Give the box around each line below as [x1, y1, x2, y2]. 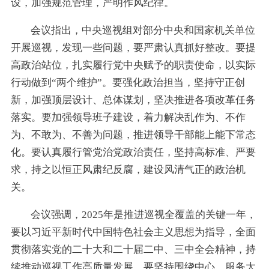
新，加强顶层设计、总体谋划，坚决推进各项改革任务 [10, 94, 256, 106]
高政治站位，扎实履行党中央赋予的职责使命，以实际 [10, 59, 256, 71]
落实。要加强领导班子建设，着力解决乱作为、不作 [10, 111, 246, 123]
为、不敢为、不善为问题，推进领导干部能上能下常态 [10, 128, 256, 141]
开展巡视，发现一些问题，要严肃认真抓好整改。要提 [10, 41, 256, 53]
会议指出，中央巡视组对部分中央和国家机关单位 [31, 24, 256, 36]
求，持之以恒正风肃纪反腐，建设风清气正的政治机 [10, 163, 246, 175]
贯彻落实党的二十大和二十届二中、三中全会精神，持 [10, 243, 256, 255]
